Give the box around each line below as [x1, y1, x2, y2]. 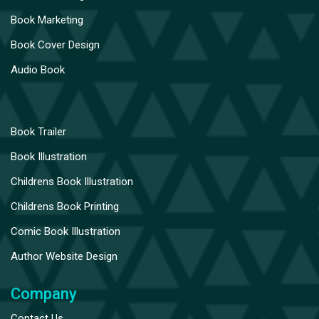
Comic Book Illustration [11, 224, 120, 238]
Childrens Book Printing [11, 199, 119, 213]
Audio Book [11, 63, 65, 76]
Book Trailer [11, 125, 66, 138]
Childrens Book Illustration [11, 174, 133, 188]
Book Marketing [11, 13, 83, 26]
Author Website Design [11, 249, 117, 263]
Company [11, 284, 77, 303]
